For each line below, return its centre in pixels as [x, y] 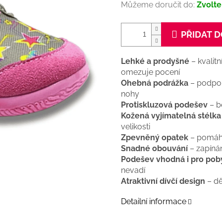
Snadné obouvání [154, 149]
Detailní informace [154, 202]
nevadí [133, 170]
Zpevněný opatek [155, 138]
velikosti [136, 127]
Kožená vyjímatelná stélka [171, 116]
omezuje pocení [150, 72]
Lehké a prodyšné [155, 61]
